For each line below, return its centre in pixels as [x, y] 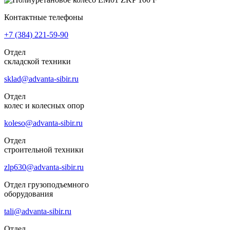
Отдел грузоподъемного [46, 184]
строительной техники [44, 149]
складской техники [37, 61]
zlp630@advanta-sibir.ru [44, 167]
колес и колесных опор [44, 105]
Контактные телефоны [44, 17]
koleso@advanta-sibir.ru [43, 123]
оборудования [28, 194]
